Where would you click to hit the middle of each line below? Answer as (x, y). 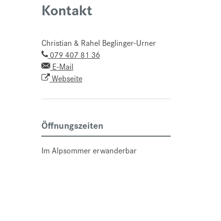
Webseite (66, 78)
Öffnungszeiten (72, 125)
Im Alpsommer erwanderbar (89, 150)
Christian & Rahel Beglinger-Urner (98, 43)
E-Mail (62, 66)
